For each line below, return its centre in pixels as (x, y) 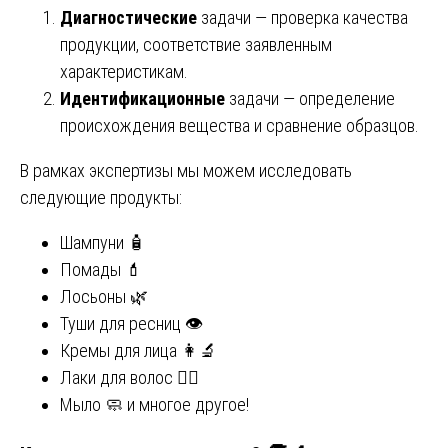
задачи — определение (310, 99)
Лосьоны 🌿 (104, 297)
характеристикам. (124, 72)
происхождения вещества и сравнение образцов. (239, 126)
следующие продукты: (101, 198)
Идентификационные (142, 99)
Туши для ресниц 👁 (131, 324)
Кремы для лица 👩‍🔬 (138, 351)
